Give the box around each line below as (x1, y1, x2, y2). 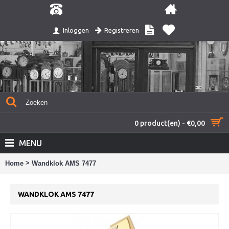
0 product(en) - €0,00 (134, 119, 205, 127)
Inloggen (62, 27, 89, 34)
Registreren (104, 27, 139, 34)
